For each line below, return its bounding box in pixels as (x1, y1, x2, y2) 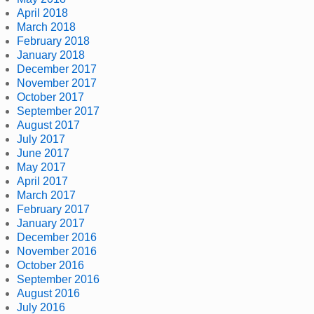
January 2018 (17, 49, 85, 62)
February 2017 (17, 203, 90, 216)
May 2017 (17, 161, 66, 174)
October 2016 (17, 259, 84, 272)
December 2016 (17, 231, 97, 244)
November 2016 (17, 245, 97, 258)
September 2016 (17, 273, 100, 286)
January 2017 (17, 217, 85, 230)
